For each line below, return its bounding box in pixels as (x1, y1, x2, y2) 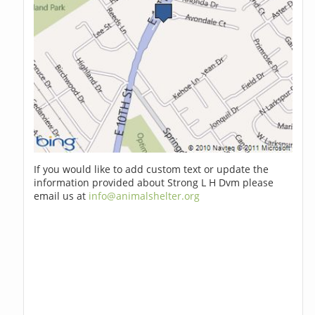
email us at (34, 189, 89, 203)
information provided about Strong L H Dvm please (34, 176, 274, 190)
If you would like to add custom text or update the (34, 162, 269, 176)
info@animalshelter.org (89, 189, 200, 203)
